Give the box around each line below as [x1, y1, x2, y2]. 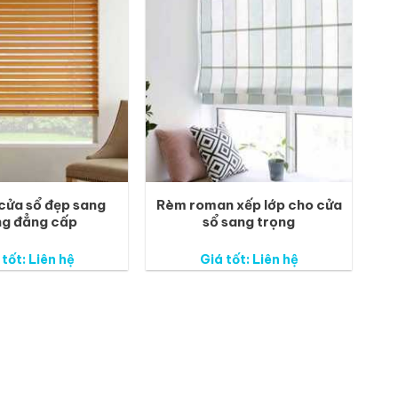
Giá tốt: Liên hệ [199, 251, 298, 267]
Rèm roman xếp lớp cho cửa [155, 196, 342, 214]
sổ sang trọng [203, 213, 295, 231]
